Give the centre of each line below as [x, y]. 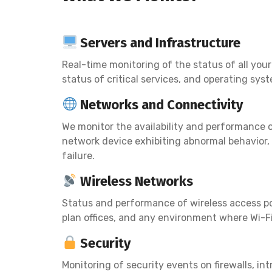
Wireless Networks [135, 181]
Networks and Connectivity [160, 104]
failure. [78, 155]
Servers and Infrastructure [159, 42]
